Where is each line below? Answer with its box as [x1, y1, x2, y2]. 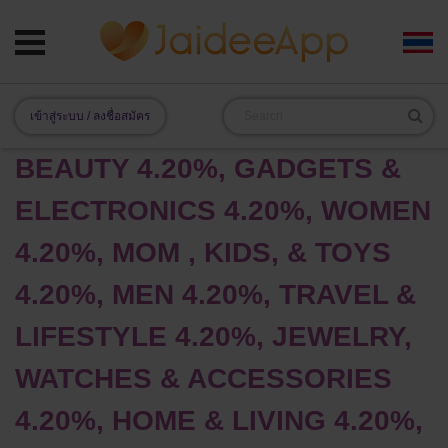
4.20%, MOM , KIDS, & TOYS [15, 236, 391, 268]
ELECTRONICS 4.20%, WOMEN [15, 194, 431, 226]
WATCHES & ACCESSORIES [15, 362, 392, 394]
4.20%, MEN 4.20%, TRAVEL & [15, 278, 416, 310]
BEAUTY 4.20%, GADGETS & [15, 152, 401, 184]
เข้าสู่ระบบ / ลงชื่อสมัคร [30, 108, 151, 123]
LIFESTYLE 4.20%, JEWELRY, [15, 320, 412, 352]
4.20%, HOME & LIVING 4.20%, [15, 404, 423, 436]
